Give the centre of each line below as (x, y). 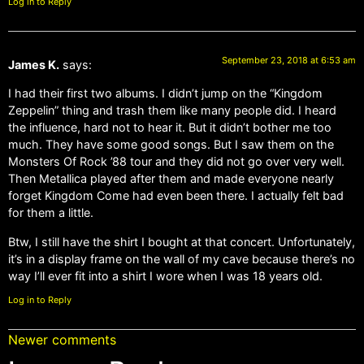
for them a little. (51, 213)
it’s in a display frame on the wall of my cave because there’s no (182, 258)
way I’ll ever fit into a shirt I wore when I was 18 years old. (165, 275)
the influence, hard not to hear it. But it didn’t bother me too (170, 128)
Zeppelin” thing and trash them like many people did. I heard (172, 110)
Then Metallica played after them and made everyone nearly (171, 179)
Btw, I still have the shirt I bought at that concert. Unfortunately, (182, 241)
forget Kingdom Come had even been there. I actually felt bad (176, 196)
